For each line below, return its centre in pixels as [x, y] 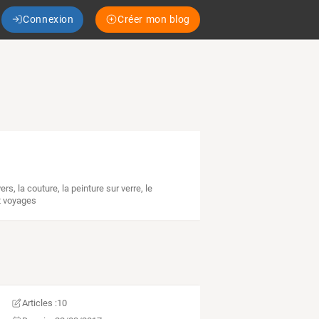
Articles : [40, 303]
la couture [38, 189]
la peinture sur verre [102, 189]
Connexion [48, 19]
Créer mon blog [154, 19]
